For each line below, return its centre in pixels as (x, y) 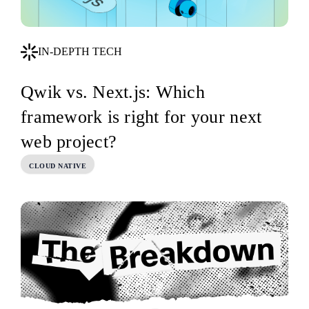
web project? (69, 142)
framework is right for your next (141, 117)
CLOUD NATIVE (58, 166)
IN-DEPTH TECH (80, 52)
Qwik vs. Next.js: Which (113, 92)
